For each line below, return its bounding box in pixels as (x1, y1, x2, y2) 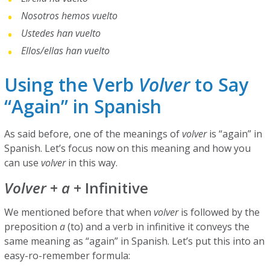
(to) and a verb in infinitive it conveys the (65, 220, 250, 233)
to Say (190, 72, 249, 97)
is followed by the (181, 206, 260, 219)
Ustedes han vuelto (21, 27, 101, 40)
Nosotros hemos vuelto (21, 9, 118, 22)
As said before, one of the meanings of (4, 127, 183, 140)
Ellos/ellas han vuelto (21, 44, 110, 57)
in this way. (66, 156, 121, 169)
